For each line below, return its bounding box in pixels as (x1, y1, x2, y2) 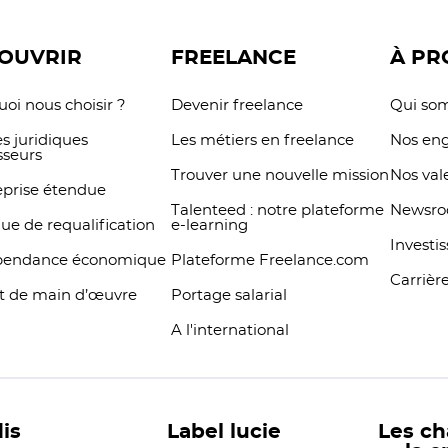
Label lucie (166, 422, 281, 442)
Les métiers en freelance (170, 133, 354, 148)
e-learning (170, 218, 248, 233)
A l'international (170, 323, 289, 338)
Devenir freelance (170, 98, 303, 113)
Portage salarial (170, 288, 287, 303)
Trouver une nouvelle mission (170, 168, 389, 183)
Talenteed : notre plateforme (170, 203, 384, 218)
